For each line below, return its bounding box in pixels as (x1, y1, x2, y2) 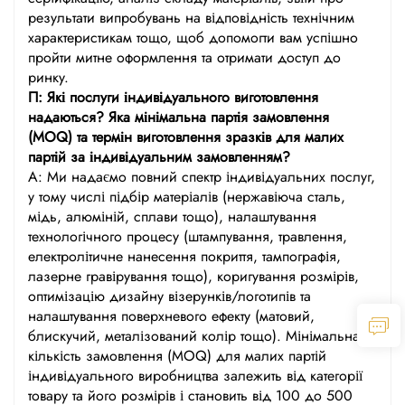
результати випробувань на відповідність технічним (28, 6, 354, 28)
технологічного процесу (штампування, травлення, (28, 225, 347, 247)
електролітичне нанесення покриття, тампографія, (28, 245, 341, 267)
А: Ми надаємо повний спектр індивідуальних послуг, (28, 165, 375, 187)
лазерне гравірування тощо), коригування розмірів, (28, 265, 359, 287)
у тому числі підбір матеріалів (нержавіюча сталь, (28, 185, 345, 207)
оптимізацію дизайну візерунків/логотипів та (28, 285, 311, 306)
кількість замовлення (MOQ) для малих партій (28, 344, 326, 366)
